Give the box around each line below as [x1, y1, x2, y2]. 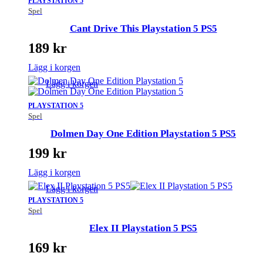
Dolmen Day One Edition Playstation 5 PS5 [50, 127, 236, 139]
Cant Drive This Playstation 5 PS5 [69, 22, 217, 34]
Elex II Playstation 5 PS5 [89, 222, 197, 234]
